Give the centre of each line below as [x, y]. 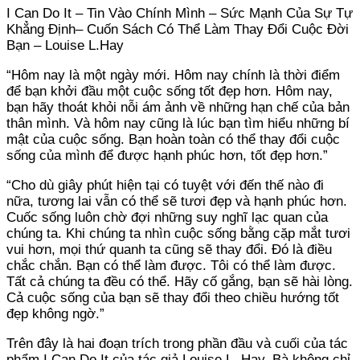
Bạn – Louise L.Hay [65, 45]
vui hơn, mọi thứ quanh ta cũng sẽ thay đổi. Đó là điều [169, 249]
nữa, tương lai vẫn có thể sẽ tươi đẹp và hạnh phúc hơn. [177, 201]
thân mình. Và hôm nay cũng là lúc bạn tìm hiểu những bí [178, 123]
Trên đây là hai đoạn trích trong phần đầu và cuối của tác [177, 343]
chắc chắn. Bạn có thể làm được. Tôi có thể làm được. [171, 265]
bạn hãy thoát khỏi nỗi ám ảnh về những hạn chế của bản [178, 107]
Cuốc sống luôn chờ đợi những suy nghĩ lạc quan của [167, 217]
